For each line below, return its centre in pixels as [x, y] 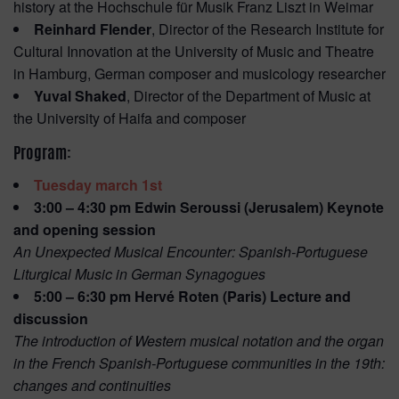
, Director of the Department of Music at [248, 96]
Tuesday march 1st [98, 185]
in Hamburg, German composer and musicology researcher [199, 74]
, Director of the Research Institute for [268, 29]
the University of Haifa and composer [130, 118]
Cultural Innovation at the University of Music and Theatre [194, 52]
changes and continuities [92, 386]
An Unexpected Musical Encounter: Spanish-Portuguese [191, 252]
